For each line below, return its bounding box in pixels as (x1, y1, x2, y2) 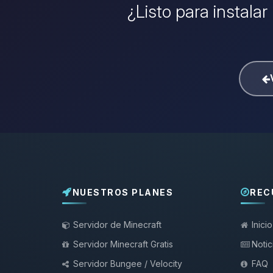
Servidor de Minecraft (73, 219, 161, 230)
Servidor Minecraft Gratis (73, 239, 173, 249)
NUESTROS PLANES (72, 186, 173, 197)
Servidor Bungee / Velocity (73, 258, 182, 269)
